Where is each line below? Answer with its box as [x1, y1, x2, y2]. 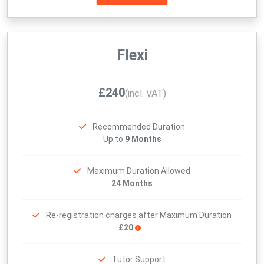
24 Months [111, 179, 153, 189]
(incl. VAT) [124, 88, 166, 100]
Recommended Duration [93, 122, 185, 132]
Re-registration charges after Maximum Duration [46, 210, 232, 220]
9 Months [124, 134, 161, 144]
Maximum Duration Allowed [87, 166, 190, 176]
